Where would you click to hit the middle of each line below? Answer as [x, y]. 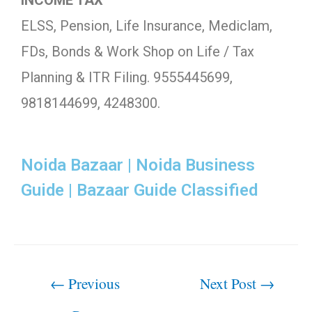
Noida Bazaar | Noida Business [138, 165]
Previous [92, 283]
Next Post [230, 283]
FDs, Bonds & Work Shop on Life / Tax [138, 52]
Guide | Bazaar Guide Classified [139, 190]
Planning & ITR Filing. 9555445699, [127, 78]
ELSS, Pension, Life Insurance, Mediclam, [147, 26]
